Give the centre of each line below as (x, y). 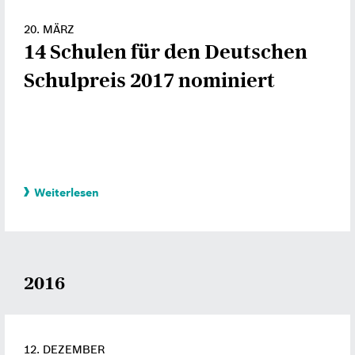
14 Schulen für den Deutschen (166, 52)
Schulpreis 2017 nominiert (149, 80)
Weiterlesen (67, 193)
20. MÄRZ (49, 29)
